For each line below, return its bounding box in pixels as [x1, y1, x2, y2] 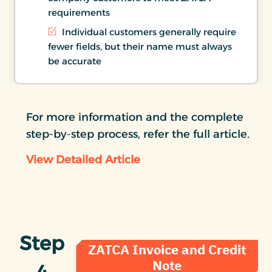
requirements [48, 6, 110, 18]
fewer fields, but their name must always [48, 40, 232, 52]
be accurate [48, 55, 101, 67]
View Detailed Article [26, 152, 140, 166]
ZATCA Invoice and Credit [88, 239, 246, 260]
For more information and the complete [26, 110, 243, 124]
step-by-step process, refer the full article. [26, 127, 250, 141]
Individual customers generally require [59, 25, 236, 38]
